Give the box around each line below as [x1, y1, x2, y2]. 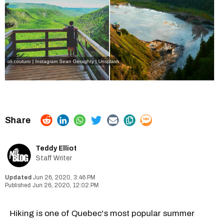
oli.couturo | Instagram [7, 58, 58, 64]
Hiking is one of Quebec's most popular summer [10, 208, 195, 218]
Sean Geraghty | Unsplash [59, 58, 119, 64]
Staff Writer [36, 154, 72, 162]
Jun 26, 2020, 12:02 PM [32, 181, 99, 189]
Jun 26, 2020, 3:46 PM [33, 174, 95, 181]
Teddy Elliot [36, 144, 77, 152]
